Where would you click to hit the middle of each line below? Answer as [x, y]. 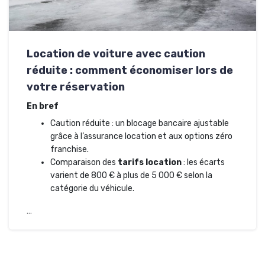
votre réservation [76, 87]
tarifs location [150, 162]
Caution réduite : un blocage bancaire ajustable [140, 123]
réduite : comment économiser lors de [130, 70]
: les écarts [203, 162]
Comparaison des [84, 162]
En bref [43, 106]
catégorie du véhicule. [92, 188]
